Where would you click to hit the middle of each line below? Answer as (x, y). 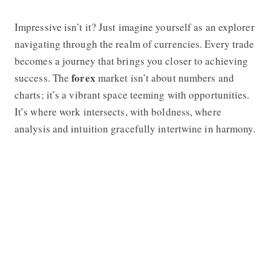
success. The (43, 77)
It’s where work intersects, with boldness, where (118, 111)
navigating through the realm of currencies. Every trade (134, 44)
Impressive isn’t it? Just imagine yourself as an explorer (134, 27)
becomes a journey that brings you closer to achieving (131, 60)
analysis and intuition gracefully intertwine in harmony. (135, 128)
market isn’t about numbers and (165, 77)
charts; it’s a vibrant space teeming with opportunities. (132, 94)
